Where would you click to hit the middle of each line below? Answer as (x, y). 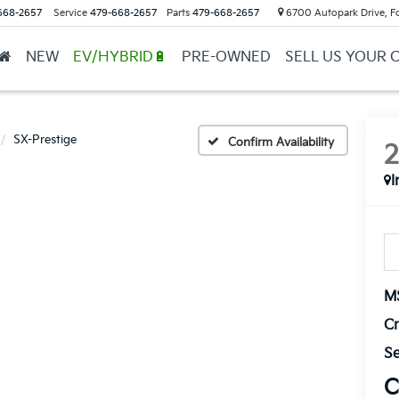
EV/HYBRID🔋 (120, 57)
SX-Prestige (45, 140)
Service (70, 13)
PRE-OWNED (226, 57)
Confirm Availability (281, 142)
